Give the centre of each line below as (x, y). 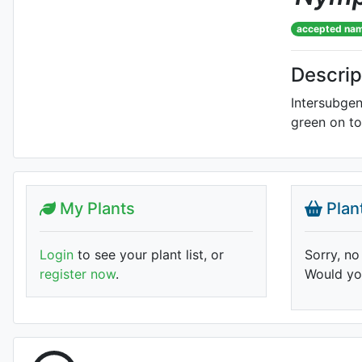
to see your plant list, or (149, 255)
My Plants (95, 208)
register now (78, 274)
